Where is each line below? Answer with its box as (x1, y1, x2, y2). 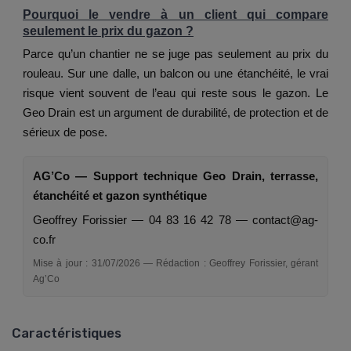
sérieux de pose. (23, 125, 107, 139)
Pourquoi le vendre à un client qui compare (23, 8, 328, 22)
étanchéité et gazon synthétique (33, 189, 207, 203)
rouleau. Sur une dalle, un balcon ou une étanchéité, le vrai (23, 67, 328, 81)
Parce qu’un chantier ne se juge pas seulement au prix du (23, 47, 328, 61)
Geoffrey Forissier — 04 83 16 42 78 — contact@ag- (33, 213, 318, 227)
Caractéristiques (12, 325, 121, 342)
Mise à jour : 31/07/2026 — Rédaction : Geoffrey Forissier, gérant (33, 258, 318, 270)
